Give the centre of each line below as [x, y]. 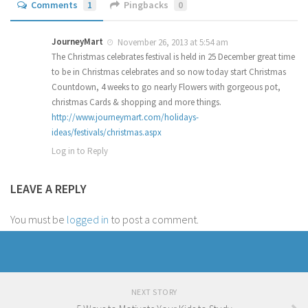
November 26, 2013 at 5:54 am [172, 42]
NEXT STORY [154, 291]
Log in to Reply [80, 151]
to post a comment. [154, 219]
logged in [88, 219]
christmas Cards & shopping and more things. [136, 102]
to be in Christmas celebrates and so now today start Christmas [169, 71]
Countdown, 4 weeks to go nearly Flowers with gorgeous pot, [166, 87]
